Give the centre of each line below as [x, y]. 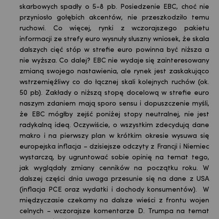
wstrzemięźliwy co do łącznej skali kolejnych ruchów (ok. [114, 82]
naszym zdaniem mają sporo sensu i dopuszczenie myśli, [114, 104]
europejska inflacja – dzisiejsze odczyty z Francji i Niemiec [114, 147]
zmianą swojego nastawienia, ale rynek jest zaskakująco [114, 71]
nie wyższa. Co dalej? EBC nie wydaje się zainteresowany [114, 61]
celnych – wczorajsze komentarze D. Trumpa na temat [114, 211]
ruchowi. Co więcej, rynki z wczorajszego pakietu [114, 28]
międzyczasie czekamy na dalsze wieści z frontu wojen [114, 200]
